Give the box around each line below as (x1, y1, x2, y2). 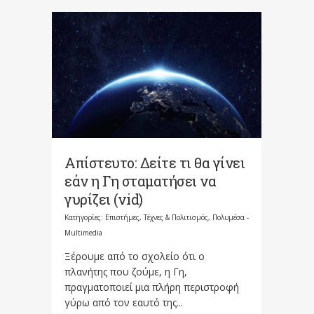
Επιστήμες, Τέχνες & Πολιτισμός (105, 212, 208, 222)
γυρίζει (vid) (64, 189, 143, 208)
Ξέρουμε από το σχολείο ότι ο (64, 249, 205, 263)
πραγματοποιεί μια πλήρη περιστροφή (64, 280, 239, 294)
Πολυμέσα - (212, 212, 249, 222)
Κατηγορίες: (64, 212, 105, 222)
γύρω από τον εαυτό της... (64, 295, 183, 309)
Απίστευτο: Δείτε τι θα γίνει (64, 153, 245, 172)
